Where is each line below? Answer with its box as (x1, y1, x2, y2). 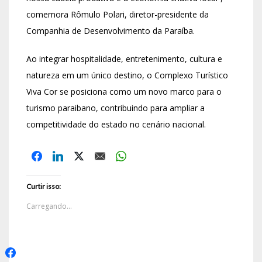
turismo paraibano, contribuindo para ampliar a (26, 102, 205, 114)
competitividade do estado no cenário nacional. (26, 119, 206, 130)
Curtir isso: (26, 182, 61, 191)
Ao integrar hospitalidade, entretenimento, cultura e (26, 53, 222, 65)
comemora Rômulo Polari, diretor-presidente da (26, 9, 209, 20)
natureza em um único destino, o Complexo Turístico (26, 70, 228, 81)
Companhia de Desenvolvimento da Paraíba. (26, 25, 195, 37)
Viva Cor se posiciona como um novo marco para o (26, 86, 222, 98)
